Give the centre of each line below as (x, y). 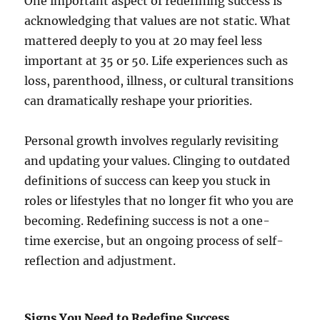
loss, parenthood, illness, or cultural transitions (159, 81)
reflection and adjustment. (100, 261)
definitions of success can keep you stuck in (148, 181)
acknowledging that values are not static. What (158, 21)
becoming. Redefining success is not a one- (147, 221)
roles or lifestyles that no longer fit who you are (159, 201)
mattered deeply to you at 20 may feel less (144, 41)
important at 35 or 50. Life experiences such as (156, 61)
